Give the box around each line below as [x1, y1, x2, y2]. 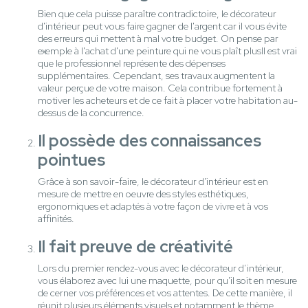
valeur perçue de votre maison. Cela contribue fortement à [38, 82, 283, 95]
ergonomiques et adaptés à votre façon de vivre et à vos [38, 200, 268, 213]
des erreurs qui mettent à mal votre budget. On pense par [38, 32, 278, 45]
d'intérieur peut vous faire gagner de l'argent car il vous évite [38, 20, 287, 33]
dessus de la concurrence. [38, 107, 144, 120]
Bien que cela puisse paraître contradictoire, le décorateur [38, 8, 276, 21]
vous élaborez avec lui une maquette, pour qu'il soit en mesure [38, 274, 297, 287]
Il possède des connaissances [38, 130, 261, 152]
